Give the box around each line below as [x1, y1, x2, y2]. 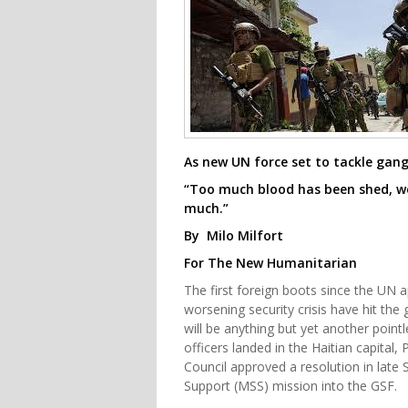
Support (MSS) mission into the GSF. [184, 376, 397, 394]
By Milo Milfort [184, 226, 283, 244]
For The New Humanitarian [184, 253, 357, 271]
